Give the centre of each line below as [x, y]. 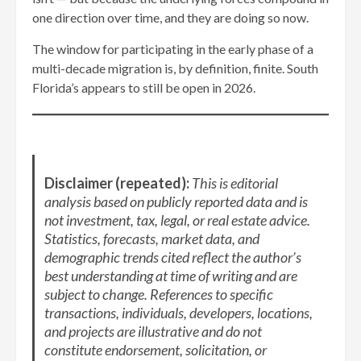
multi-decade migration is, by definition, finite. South [175, 68]
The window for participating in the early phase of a [173, 48]
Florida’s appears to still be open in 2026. [144, 87]
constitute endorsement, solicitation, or [155, 349]
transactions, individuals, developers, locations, [178, 312]
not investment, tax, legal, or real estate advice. [177, 220]
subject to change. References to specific [158, 294]
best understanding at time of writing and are [170, 275]
